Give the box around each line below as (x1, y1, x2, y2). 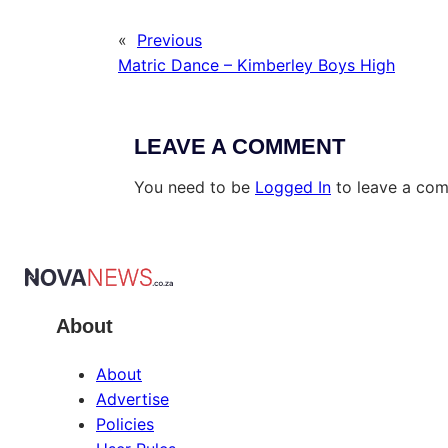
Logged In (255, 177, 331, 198)
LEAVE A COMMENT (134, 134, 345, 160)
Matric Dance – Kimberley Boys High (118, 55, 395, 76)
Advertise (96, 388, 169, 409)
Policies (96, 413, 154, 434)
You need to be (134, 177, 255, 198)
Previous (137, 30, 202, 51)
